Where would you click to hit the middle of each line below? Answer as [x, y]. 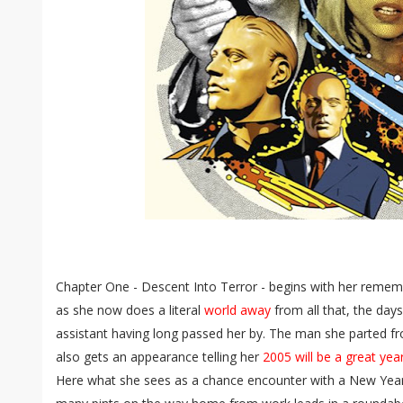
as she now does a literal [130, 310]
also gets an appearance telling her [159, 357]
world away [237, 310]
